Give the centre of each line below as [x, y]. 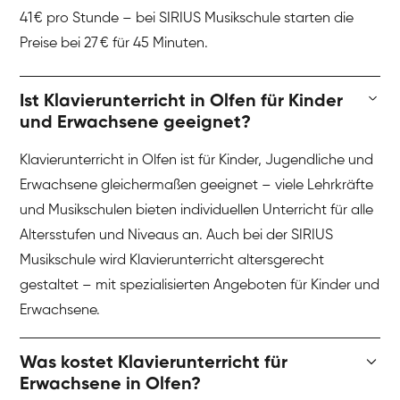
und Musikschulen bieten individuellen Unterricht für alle [197, 211]
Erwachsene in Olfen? [111, 385]
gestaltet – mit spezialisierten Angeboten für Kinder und [200, 286]
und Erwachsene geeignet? [136, 124]
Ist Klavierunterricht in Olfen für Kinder [182, 102]
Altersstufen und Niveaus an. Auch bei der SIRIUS [177, 236]
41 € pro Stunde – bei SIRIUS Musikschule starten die [187, 18]
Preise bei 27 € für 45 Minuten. [114, 43]
